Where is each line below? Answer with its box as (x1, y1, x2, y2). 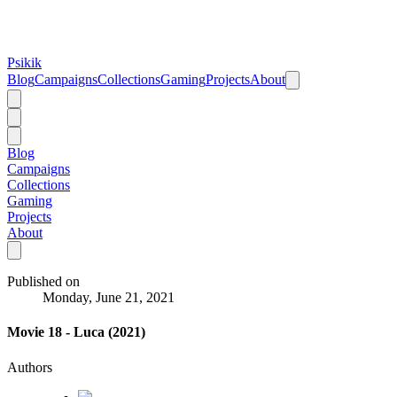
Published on (7, 274, 80, 289)
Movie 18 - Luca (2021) (7, 324, 145, 340)
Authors (7, 359, 52, 375)
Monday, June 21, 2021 (43, 290, 175, 305)
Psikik (7, 55, 42, 70)
